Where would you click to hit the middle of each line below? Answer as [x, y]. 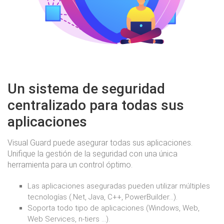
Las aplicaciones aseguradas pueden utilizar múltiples [119, 186]
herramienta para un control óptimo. [70, 165]
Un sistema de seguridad [86, 89]
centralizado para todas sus [96, 105]
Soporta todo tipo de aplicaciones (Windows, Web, [113, 208]
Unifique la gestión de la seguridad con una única [92, 154]
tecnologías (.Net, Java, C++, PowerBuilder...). [102, 197]
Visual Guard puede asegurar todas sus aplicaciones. [100, 143]
